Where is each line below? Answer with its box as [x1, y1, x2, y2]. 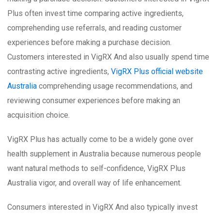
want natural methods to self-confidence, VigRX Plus [7, 164, 186, 173]
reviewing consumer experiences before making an [7, 96, 180, 106]
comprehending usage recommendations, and [37, 81, 192, 91]
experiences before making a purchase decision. [7, 38, 171, 47]
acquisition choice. [7, 110, 70, 120]
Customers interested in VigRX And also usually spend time [7, 52, 209, 62]
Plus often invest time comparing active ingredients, [7, 9, 184, 18]
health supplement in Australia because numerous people [7, 149, 201, 159]
